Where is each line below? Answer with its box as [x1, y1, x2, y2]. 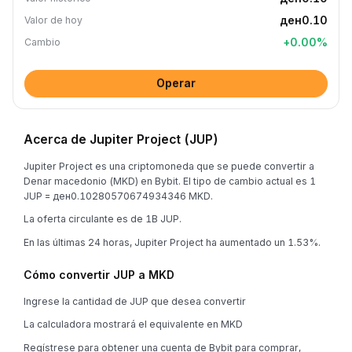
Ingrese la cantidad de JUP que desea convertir [24, 295, 246, 307]
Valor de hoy [24, 14, 82, 26]
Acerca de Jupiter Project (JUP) [24, 131, 218, 147]
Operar [156, 76, 196, 90]
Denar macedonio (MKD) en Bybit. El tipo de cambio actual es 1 [24, 174, 316, 187]
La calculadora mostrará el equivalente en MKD [24, 318, 243, 330]
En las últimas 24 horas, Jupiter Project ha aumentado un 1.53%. [24, 236, 321, 248]
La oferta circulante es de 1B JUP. [24, 213, 181, 225]
